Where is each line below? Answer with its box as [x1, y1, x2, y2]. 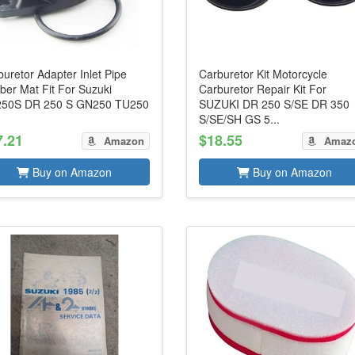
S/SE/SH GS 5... [199, 111, 281, 127]
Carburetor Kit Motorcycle [199, 66, 328, 82]
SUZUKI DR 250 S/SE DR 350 [199, 96, 350, 112]
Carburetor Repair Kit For [199, 81, 327, 97]
